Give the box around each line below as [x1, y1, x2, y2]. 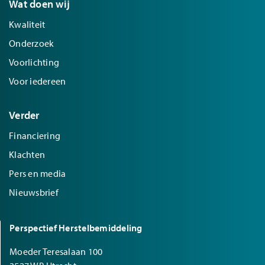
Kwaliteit [9, 18, 46, 30]
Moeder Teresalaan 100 [9, 245, 103, 257]
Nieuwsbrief [9, 186, 59, 198]
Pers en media [9, 167, 66, 179]
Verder [9, 108, 40, 122]
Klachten [9, 148, 45, 160]
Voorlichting [9, 56, 59, 68]
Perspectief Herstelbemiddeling [9, 221, 143, 234]
